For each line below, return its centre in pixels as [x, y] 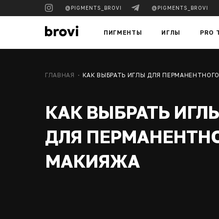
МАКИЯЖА [92, 161]
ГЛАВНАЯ [60, 75]
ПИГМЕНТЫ [123, 33]
